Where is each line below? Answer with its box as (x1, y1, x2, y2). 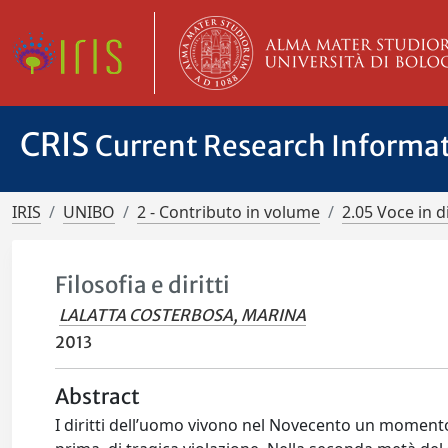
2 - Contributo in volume (137, 201, 320, 223)
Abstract (55, 384, 141, 410)
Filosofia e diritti (55, 271, 231, 299)
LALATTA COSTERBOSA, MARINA (59, 305, 307, 325)
